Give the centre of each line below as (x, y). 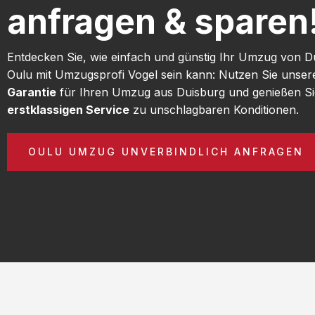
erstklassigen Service (68, 109)
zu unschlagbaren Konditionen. (214, 109)
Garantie (32, 92)
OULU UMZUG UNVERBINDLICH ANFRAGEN (166, 151)
